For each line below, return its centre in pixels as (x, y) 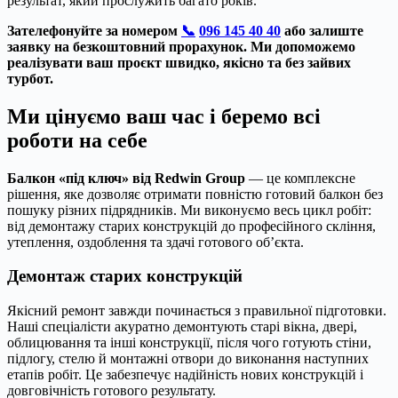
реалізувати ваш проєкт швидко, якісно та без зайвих (179, 62)
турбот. (30, 78)
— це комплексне (300, 178)
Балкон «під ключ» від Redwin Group (126, 178)
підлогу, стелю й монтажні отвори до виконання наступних (188, 359)
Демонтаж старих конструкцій (125, 276)
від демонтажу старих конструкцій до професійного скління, (191, 226)
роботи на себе (77, 140)
